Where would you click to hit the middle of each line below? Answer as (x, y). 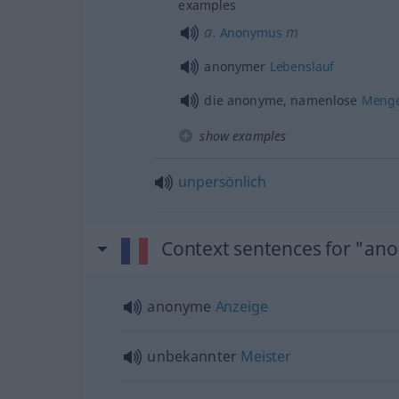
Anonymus (249, 32)
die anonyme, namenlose (283, 100)
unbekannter (194, 356)
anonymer (237, 66)
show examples (243, 135)
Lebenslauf (302, 66)
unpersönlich (222, 181)
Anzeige (241, 306)
